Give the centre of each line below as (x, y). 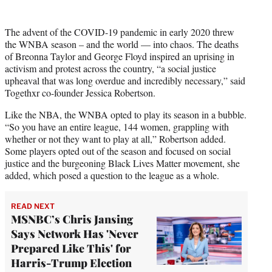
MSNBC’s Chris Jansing (72, 219)
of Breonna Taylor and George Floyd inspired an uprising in (120, 56)
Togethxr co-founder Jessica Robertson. (80, 92)
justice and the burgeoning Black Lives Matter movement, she (122, 163)
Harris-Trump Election (71, 263)
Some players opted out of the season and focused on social (118, 151)
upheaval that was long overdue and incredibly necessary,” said (125, 80)
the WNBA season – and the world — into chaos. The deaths (122, 44)
